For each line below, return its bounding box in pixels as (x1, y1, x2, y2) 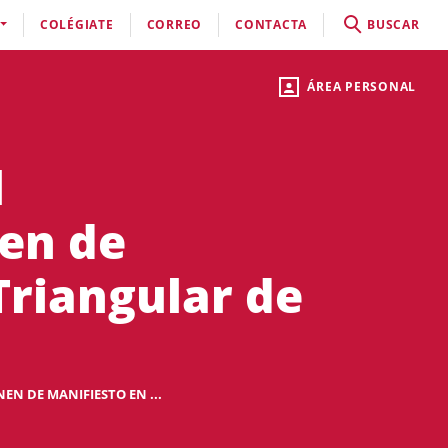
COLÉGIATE (39, 16, 114, 33)
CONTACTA (235, 16, 307, 33)
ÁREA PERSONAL (307, 78, 416, 95)
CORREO (146, 16, 202, 33)
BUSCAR (367, 16, 420, 33)
